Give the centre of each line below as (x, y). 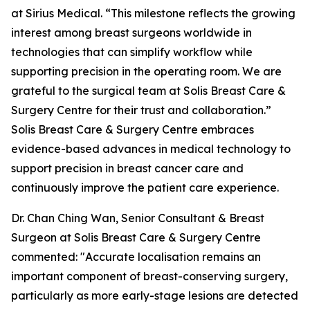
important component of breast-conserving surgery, (149, 276)
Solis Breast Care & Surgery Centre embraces (133, 129)
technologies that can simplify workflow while (132, 52)
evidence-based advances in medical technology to (151, 149)
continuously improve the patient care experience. (145, 188)
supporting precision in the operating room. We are (146, 71)
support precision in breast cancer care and (127, 168)
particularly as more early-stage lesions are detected (155, 295)
